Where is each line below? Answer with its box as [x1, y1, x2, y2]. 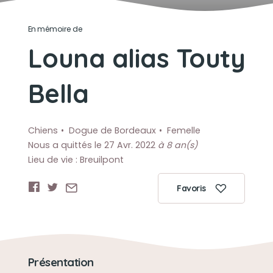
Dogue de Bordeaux [68, 124, 156, 136]
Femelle [166, 124, 200, 136]
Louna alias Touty [27, 41, 246, 74]
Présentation [27, 255, 94, 269]
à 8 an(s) [157, 139, 197, 151]
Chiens [27, 124, 58, 136]
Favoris [177, 183, 206, 194]
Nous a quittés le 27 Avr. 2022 [27, 139, 158, 151]
